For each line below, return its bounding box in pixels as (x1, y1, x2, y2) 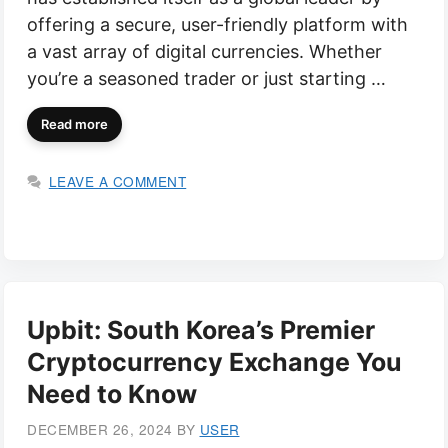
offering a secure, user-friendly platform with (27, 14, 408, 36)
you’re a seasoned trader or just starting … (27, 68, 386, 90)
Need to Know (27, 379, 197, 410)
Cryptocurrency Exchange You (27, 347, 402, 378)
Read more (41, 116, 108, 133)
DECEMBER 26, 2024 (27, 419, 173, 440)
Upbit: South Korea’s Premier (27, 315, 375, 346)
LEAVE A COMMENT (48, 171, 187, 192)
